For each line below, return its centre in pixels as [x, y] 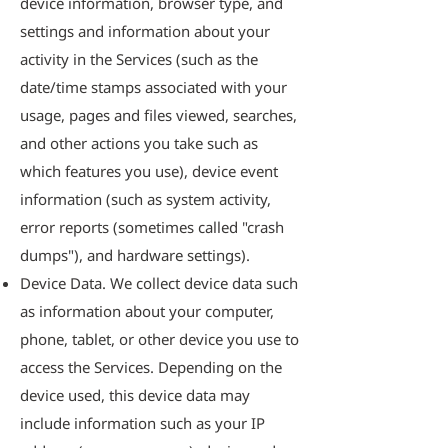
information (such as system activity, [145, 199]
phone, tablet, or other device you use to [159, 339]
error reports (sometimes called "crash [152, 227]
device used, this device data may [135, 395]
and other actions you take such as [139, 143]
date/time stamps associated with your [153, 87]
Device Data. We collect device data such [159, 283]
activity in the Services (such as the [139, 59]
